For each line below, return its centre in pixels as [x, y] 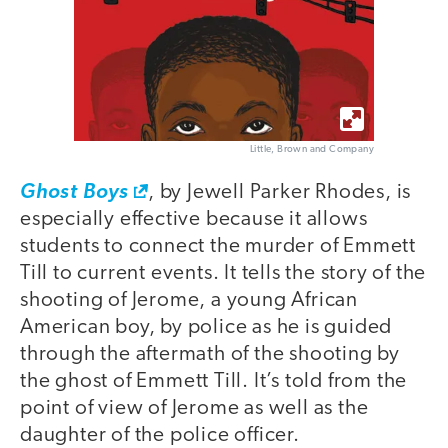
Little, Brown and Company [312, 150]
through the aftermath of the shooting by [210, 355]
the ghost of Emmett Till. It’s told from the [214, 382]
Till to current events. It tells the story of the [223, 274]
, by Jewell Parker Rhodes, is [280, 193]
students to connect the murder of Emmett [218, 247]
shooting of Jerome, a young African [189, 301]
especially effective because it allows [194, 220]
